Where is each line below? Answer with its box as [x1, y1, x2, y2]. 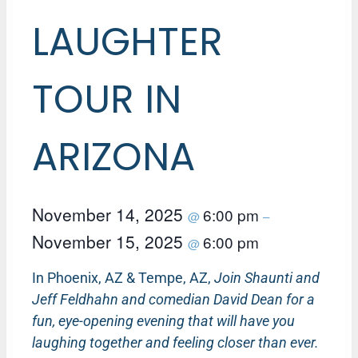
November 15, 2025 [32, 229, 188, 253]
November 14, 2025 [32, 201, 188, 226]
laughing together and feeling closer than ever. [32, 333, 319, 351]
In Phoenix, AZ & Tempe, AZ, [32, 268, 214, 286]
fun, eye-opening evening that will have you [32, 312, 295, 329]
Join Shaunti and [214, 268, 320, 286]
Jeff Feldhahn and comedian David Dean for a [32, 290, 315, 308]
